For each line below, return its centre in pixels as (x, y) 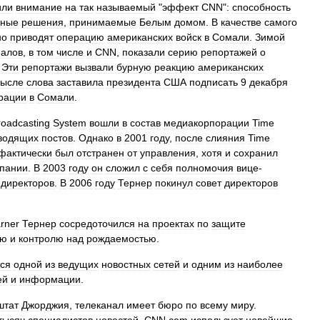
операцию (80, 37)
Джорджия (45, 305)
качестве (241, 22)
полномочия (205, 168)
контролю (41, 239)
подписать (214, 82)
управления (168, 153)
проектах (173, 224)
